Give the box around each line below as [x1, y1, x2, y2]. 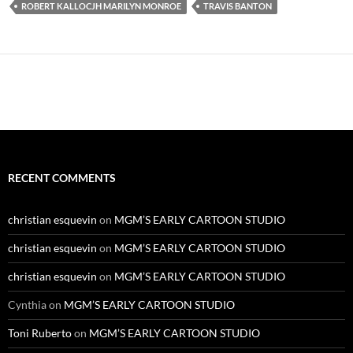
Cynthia [8, 297, 46, 311]
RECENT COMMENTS [8, 170, 116, 184]
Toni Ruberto [8, 325, 72, 340]
